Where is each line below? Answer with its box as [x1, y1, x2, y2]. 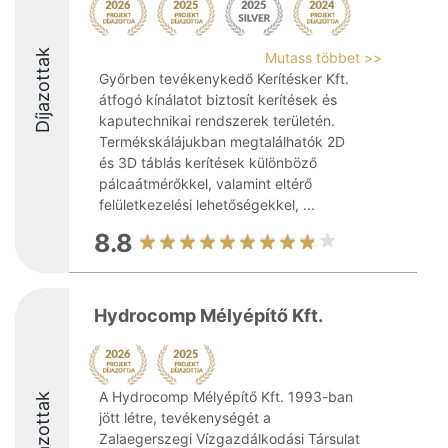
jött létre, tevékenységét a [99, 409, 271, 426]
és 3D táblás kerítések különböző [99, 154, 317, 171]
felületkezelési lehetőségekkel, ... [99, 196, 315, 213]
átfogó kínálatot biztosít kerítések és [99, 91, 337, 108]
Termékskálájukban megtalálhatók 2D [99, 133, 345, 150]
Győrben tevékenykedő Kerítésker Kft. [99, 70, 349, 87]
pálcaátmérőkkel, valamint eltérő [99, 175, 312, 192]
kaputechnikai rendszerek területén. [99, 112, 335, 129]
